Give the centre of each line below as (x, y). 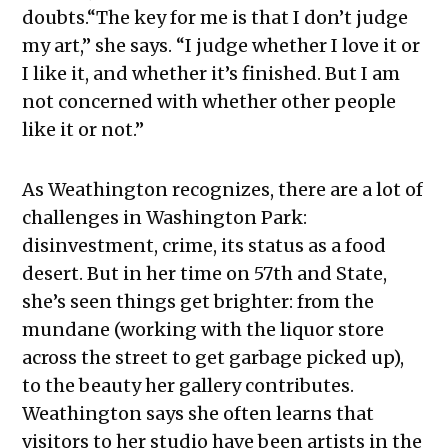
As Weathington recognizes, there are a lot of (223, 189)
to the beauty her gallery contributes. (188, 385)
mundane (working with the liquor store (203, 329)
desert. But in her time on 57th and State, (205, 273)
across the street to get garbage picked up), (213, 357)
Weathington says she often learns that (198, 413)
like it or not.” (83, 129)
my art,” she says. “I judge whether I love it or (221, 45)
